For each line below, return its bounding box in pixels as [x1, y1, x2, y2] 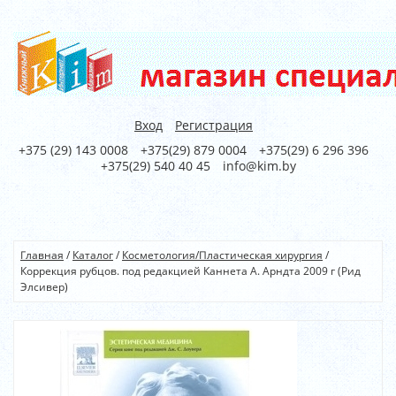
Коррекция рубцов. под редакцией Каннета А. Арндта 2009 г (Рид [20, 263, 361, 278]
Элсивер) [20, 279, 68, 294]
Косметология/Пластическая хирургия [122, 247, 323, 263]
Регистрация [175, 117, 253, 133]
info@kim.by [222, 157, 296, 174]
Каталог [72, 247, 113, 263]
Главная [20, 247, 64, 263]
